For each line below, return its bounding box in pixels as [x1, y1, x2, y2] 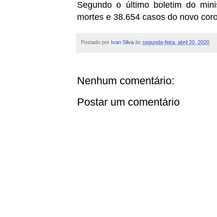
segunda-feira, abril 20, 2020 [142, 39, 209, 45]
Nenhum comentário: [77, 75, 174, 87]
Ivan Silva [111, 39, 134, 45]
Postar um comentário [77, 96, 180, 108]
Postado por [81, 39, 111, 45]
